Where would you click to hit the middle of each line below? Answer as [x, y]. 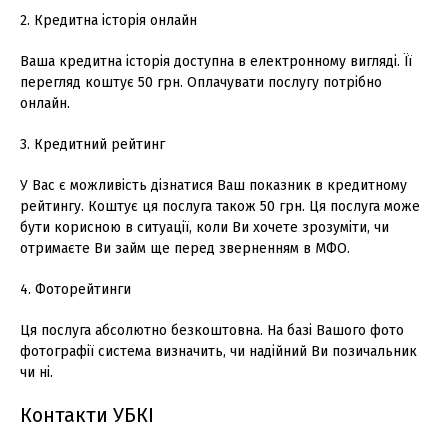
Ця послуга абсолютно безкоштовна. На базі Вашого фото [212, 330]
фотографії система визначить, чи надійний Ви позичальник [218, 351]
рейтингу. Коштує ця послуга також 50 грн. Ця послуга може [220, 206]
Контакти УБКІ [87, 414]
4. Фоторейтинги [75, 289]
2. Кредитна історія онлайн [108, 20]
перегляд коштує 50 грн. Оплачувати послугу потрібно [201, 82]
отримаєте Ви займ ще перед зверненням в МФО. [185, 248]
